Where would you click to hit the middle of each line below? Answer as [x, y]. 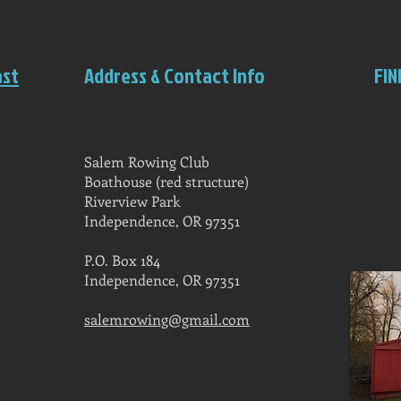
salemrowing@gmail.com [167, 320]
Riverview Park [132, 201]
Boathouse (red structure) [166, 182]
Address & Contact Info [175, 76]
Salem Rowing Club [147, 162]
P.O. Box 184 [122, 260]
